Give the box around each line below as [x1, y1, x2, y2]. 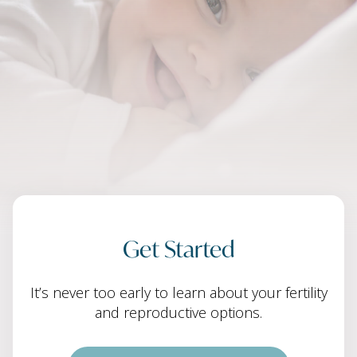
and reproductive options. [95, 303, 262, 322]
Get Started [123, 231, 234, 264]
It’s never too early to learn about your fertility [29, 283, 328, 302]
